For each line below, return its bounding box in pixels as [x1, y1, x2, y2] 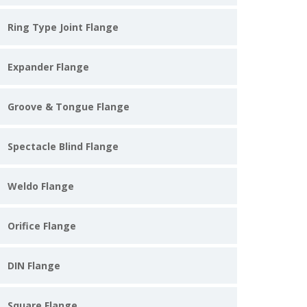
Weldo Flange [8, 180, 74, 193]
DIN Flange [8, 259, 60, 272]
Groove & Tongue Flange [8, 100, 130, 113]
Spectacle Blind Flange [8, 140, 119, 153]
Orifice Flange [8, 219, 76, 232]
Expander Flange [8, 60, 89, 73]
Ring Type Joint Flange [8, 21, 119, 34]
